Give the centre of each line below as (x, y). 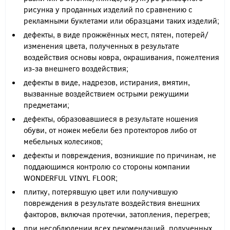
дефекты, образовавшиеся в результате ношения (111, 119)
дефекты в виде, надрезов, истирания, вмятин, (107, 82)
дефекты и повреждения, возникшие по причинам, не (120, 155)
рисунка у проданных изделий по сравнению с (108, 9)
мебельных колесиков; (63, 141)
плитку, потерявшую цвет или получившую (101, 191)
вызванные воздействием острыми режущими (106, 93)
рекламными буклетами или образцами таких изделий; (121, 21)
